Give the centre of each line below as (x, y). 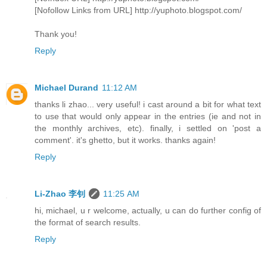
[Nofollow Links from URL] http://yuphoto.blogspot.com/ (138, 10)
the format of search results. (88, 223)
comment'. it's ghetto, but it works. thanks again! (125, 140)
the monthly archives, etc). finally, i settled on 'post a (148, 128)
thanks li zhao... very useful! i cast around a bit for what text (148, 105)
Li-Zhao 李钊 (60, 194)
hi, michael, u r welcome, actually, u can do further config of (148, 211)
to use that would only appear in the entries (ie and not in (148, 117)
